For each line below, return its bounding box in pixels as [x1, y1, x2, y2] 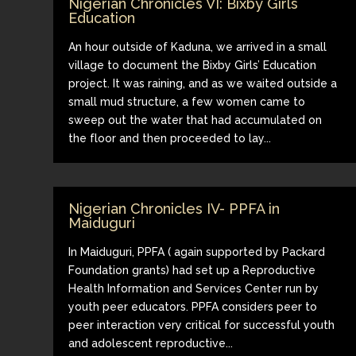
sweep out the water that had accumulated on [68, 113, 323, 126]
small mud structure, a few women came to [68, 95, 306, 108]
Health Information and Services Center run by [68, 281, 319, 295]
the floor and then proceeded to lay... [68, 131, 272, 145]
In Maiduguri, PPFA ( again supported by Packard [68, 245, 326, 258]
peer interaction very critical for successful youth [68, 318, 335, 331]
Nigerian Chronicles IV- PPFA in [68, 199, 281, 217]
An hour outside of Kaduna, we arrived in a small [68, 40, 327, 53]
